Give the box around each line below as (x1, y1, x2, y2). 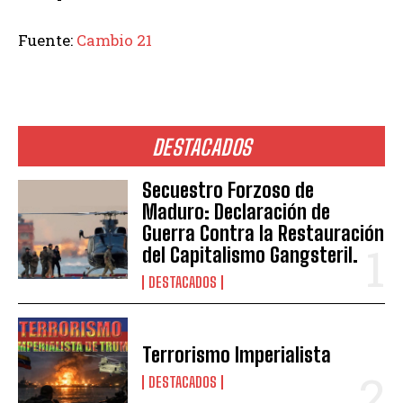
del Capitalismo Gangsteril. (142, 242, 359, 267)
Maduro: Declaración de (142, 199, 331, 224)
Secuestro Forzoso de (142, 177, 315, 202)
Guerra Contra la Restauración (142, 220, 385, 246)
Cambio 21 (76, 29, 152, 50)
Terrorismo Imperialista (142, 342, 332, 367)
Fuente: (18, 29, 76, 50)
